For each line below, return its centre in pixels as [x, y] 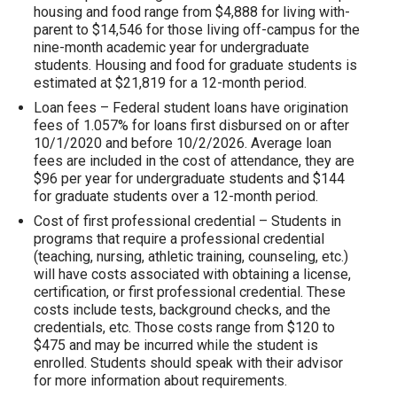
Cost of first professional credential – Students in [187, 222]
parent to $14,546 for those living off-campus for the [196, 30]
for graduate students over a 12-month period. [175, 197]
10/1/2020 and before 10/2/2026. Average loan [182, 144]
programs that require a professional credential [179, 239]
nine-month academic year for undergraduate [171, 48]
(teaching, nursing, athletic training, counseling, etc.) [191, 257]
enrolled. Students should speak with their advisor [188, 363]
